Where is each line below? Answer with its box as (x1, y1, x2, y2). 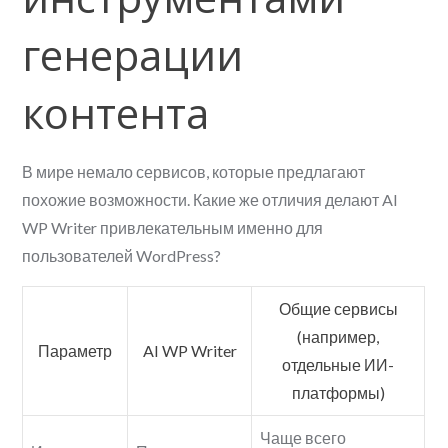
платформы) (291, 383, 385, 403)
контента (22, 84, 210, 142)
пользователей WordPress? (22, 246, 222, 266)
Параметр (38, 341, 113, 361)
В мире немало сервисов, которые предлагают (22, 162, 366, 182)
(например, (297, 327, 380, 347)
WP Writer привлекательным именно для (22, 218, 324, 238)
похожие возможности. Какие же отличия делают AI (22, 190, 399, 210)
